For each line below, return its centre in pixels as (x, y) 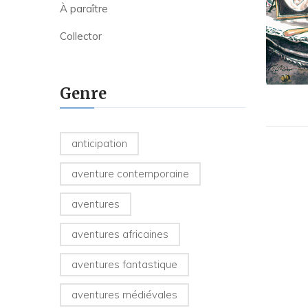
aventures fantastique (124, 265)
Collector (81, 36)
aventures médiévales (124, 295)
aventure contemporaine (130, 174)
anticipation (99, 144)
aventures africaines (120, 234)
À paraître (84, 9)
